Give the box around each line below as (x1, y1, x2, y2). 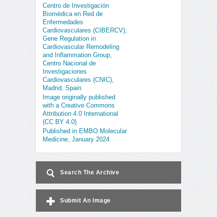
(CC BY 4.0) (43, 119, 77, 126)
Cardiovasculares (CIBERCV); (43, 27, 127, 34)
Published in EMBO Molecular (43, 128, 127, 135)
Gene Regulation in (43, 35, 96, 43)
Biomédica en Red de (43, 11, 103, 18)
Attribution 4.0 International (43, 110, 118, 118)
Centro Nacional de (43, 60, 96, 67)
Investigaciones (43, 68, 87, 76)
